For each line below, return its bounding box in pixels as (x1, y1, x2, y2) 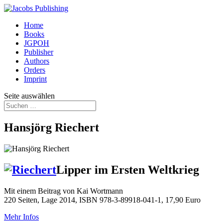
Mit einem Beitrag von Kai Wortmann (4, 186, 123, 195)
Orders (24, 66, 45, 74)
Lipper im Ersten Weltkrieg (56, 163, 199, 176)
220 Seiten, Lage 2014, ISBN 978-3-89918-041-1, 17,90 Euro (4, 195, 201, 204)
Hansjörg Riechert (4, 120, 99, 134)
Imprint (24, 75, 47, 83)
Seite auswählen (4, 92, 55, 100)
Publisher (24, 48, 53, 56)
